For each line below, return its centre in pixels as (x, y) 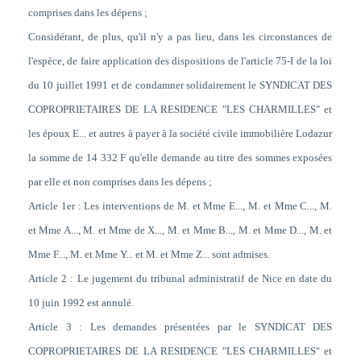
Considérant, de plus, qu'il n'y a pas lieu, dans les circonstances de (180, 37)
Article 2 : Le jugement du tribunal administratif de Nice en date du (180, 279)
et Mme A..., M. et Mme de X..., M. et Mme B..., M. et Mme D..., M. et (180, 230)
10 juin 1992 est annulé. (81, 303)
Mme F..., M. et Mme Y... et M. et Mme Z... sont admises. (149, 255)
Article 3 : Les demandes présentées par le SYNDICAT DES (180, 327)
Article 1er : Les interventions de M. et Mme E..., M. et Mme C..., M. (180, 206)
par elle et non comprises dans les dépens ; (120, 182)
